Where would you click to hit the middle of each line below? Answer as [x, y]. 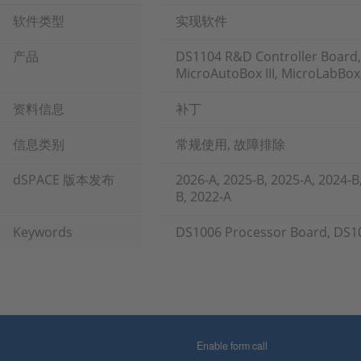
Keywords [43, 232]
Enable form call [232, 346]
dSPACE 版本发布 [64, 180]
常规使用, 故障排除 [230, 144]
